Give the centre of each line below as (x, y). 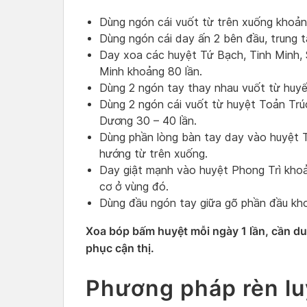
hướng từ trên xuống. (153, 154)
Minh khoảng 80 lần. (151, 72)
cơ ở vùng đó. (134, 187)
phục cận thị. (121, 248)
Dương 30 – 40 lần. (148, 121)
